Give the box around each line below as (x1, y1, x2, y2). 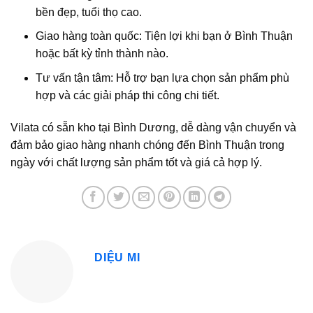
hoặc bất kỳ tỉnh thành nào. (35, 48, 168, 60)
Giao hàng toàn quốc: (35, 30, 142, 43)
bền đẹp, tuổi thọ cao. (35, 6, 142, 18)
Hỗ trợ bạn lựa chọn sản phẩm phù (112, 72, 289, 85)
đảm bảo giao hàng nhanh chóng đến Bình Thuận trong (10, 138, 284, 151)
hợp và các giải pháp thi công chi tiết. (35, 89, 219, 102)
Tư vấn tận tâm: (35, 72, 113, 85)
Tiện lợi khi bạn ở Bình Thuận (141, 30, 293, 43)
